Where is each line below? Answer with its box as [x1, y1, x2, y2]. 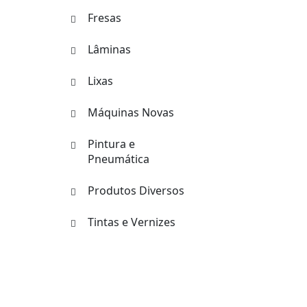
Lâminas [88, 42, 131, 57]
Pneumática [88, 151, 149, 167]
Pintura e [88, 136, 135, 151]
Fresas [88, 10, 121, 25]
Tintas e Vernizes [88, 214, 175, 230]
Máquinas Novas [88, 105, 174, 120]
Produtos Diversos [88, 183, 184, 198]
